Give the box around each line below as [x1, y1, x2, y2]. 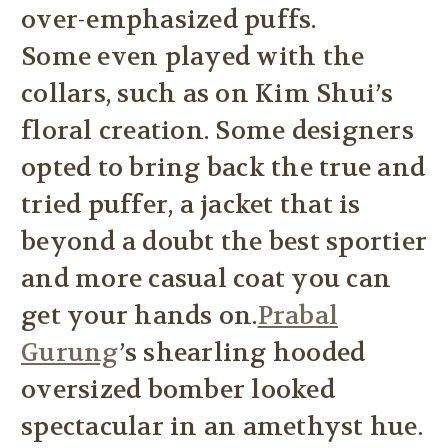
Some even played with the [21, 41, 365, 74]
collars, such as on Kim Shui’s [21, 78, 394, 111]
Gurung [21, 337, 119, 370]
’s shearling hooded [118, 337, 366, 370]
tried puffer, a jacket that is [21, 189, 361, 222]
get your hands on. [21, 300, 258, 333]
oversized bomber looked [21, 374, 335, 407]
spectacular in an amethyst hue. [21, 411, 423, 444]
